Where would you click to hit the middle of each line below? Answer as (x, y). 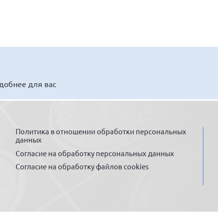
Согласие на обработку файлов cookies (82, 166)
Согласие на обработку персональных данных (95, 153)
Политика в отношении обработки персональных (101, 131)
